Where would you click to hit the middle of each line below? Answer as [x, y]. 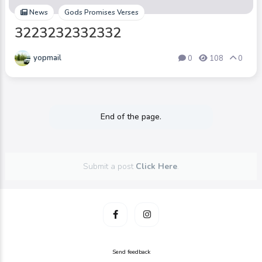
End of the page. [131, 117]
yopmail [48, 58]
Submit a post [109, 167]
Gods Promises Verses [102, 13]
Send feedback [131, 252]
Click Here [156, 167]
